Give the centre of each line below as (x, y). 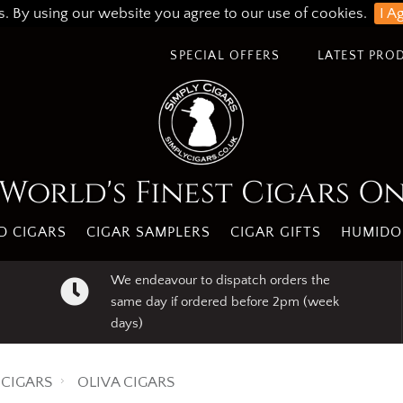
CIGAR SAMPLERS (148, 232)
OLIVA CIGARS (126, 382)
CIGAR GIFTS (275, 232)
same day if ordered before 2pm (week (224, 302)
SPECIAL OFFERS (225, 56)
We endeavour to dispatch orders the (220, 280)
